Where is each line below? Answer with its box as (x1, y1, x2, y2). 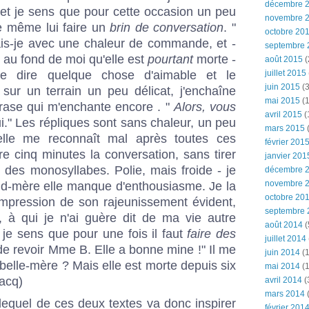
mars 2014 (265, 289, 305, 299)
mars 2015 (265, 123, 305, 133)
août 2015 (265, 54, 303, 64)
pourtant (148, 52, 193, 67)
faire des (187, 227, 237, 241)
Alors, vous (173, 100, 237, 114)
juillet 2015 (265, 68, 306, 78)
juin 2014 (265, 248, 300, 257)
